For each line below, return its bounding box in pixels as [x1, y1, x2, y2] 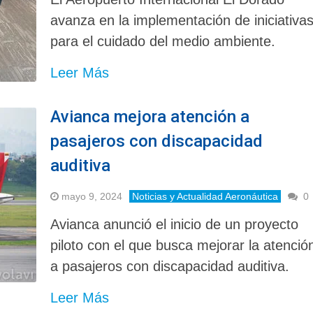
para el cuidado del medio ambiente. [50, 33, 276, 49]
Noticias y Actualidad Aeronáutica [132, 190, 279, 202]
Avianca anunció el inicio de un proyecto [50, 216, 299, 232]
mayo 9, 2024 [61, 190, 123, 202]
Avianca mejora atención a [50, 106, 250, 126]
